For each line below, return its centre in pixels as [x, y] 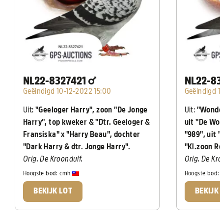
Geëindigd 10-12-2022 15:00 [67, 92]
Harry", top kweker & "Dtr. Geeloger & [87, 123]
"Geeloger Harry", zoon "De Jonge [92, 110]
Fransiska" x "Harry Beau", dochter [82, 135]
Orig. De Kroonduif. [53, 159]
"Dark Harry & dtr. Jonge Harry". [77, 147]
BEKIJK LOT [53, 191]
